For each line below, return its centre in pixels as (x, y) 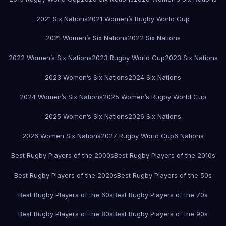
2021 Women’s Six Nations (87, 38)
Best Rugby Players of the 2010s (164, 156)
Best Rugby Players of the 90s (160, 214)
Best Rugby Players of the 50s (164, 175)
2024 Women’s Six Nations (61, 97)
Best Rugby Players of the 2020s (66, 175)
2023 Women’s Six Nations (87, 77)
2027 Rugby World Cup (137, 136)
